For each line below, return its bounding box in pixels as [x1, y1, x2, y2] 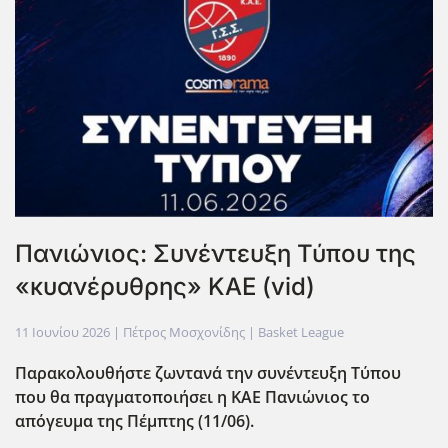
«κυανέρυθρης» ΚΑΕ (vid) [15, 271, 315, 301]
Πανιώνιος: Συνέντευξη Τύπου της [15, 238, 416, 268]
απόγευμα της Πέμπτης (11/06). [15, 409, 254, 432]
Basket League [258, 322, 344, 341]
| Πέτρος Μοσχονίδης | [110, 322, 258, 341]
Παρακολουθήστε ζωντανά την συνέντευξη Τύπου [15, 361, 401, 384]
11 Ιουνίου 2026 [15, 322, 110, 341]
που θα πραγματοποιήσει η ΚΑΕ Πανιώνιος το [15, 385, 370, 408]
